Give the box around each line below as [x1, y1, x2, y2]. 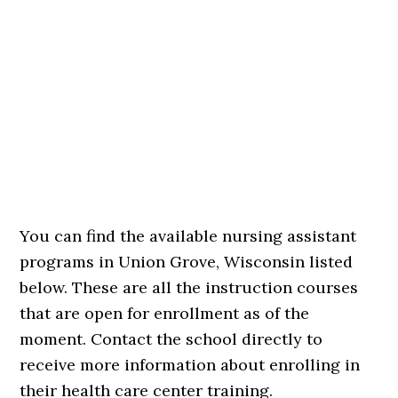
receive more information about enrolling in [20, 354, 361, 375]
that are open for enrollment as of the [20, 303, 310, 323]
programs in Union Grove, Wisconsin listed [20, 251, 354, 272]
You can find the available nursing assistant [20, 226, 357, 246]
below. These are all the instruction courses [20, 277, 359, 298]
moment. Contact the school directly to [20, 329, 323, 349]
